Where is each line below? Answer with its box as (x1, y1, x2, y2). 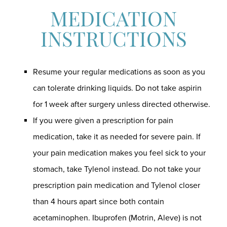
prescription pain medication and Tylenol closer (33, 180, 200, 191)
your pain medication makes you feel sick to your (33, 148, 206, 158)
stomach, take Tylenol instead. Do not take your (33, 164, 201, 174)
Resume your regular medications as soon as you (33, 67, 205, 77)
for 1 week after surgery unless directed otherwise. (33, 99, 210, 109)
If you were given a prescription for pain (33, 116, 173, 126)
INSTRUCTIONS (40, 31, 187, 52)
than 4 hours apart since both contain (33, 197, 164, 207)
